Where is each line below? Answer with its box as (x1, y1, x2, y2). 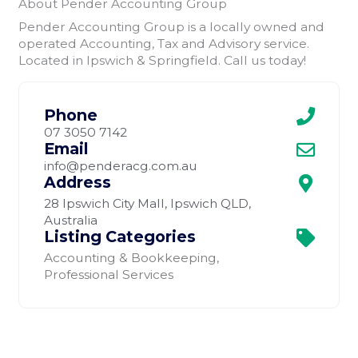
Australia (44, 212, 98, 228)
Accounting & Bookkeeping (44, 249, 217, 265)
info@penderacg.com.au (44, 157, 198, 173)
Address (44, 172, 112, 192)
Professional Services (44, 266, 174, 282)
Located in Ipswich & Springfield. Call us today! (18, 53, 307, 69)
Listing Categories (44, 226, 197, 246)
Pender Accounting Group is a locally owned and (18, 19, 325, 35)
